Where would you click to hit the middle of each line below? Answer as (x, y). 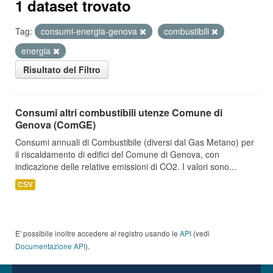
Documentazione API (50, 246)
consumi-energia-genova (90, 31)
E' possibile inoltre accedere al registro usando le (97, 233)
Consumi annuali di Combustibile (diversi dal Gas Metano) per (135, 142)
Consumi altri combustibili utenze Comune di (119, 112)
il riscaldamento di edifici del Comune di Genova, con (117, 154)
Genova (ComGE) (55, 125)
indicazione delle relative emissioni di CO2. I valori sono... (126, 166)
